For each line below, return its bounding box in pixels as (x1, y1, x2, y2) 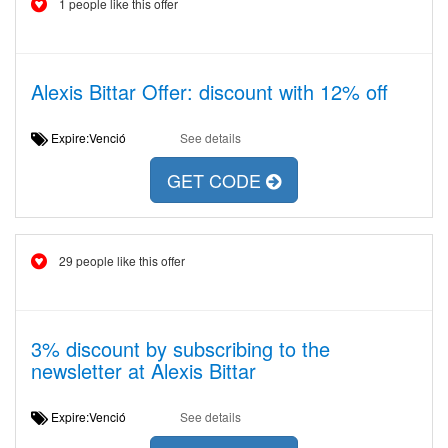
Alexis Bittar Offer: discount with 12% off (31, 77, 388, 106)
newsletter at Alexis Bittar (31, 356, 256, 385)
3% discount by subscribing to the (31, 334, 330, 363)
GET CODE (167, 167, 266, 194)
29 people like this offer (59, 252, 185, 269)
